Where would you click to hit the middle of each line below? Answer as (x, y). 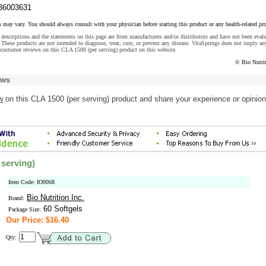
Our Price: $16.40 (37, 220)
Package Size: (25, 209)
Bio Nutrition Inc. (56, 197)
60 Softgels (62, 209)
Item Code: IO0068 (31, 182)
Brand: (16, 198)
